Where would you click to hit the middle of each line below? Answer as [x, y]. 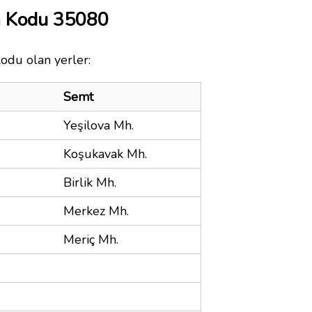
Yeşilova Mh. [99, 125]
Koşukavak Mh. [105, 154]
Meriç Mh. [91, 239]
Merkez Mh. [96, 211]
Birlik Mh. [90, 182]
